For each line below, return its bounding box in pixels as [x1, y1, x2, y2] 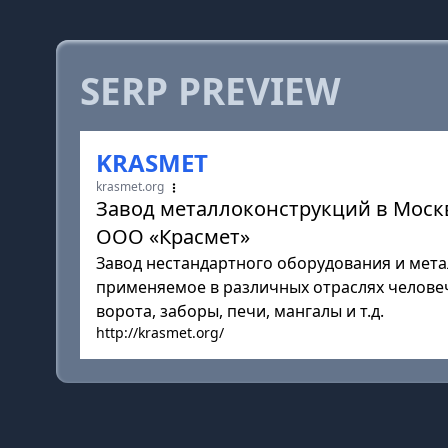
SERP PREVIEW [80, 66, 341, 116]
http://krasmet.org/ [96, 323, 224, 342]
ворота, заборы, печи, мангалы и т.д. [96, 300, 384, 322]
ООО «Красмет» [96, 223, 250, 250]
